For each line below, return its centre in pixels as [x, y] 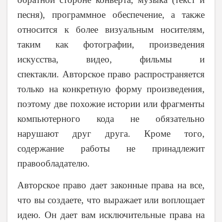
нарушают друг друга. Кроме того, [111, 134]
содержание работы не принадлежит [111, 149]
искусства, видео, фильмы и [111, 59]
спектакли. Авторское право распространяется [111, 74]
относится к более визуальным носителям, [111, 30]
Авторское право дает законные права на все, [111, 185]
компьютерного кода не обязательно [111, 119]
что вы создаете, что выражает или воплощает [111, 200]
